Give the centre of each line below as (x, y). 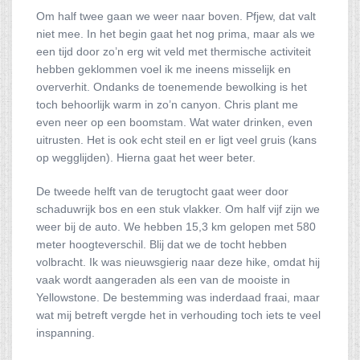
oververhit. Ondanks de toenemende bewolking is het (172, 87)
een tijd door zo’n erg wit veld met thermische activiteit (174, 51)
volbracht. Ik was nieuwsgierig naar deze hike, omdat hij (178, 262)
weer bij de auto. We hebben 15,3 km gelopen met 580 (176, 227)
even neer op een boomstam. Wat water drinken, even (174, 122)
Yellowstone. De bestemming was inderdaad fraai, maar (178, 297)
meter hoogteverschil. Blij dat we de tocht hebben (162, 244)
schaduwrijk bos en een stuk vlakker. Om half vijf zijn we (178, 209)
